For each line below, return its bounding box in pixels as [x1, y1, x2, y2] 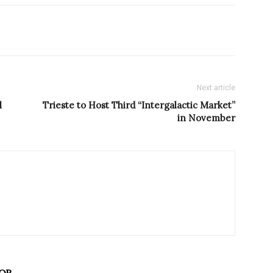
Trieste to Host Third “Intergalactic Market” [43, 99, 235, 112]
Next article [197, 83, 235, 93]
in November [177, 112, 235, 124]
